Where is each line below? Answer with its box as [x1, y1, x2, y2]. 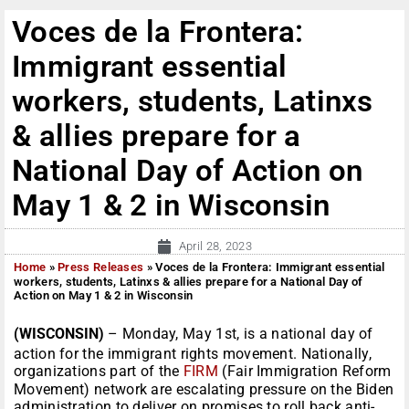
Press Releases [58, 260, 144, 275]
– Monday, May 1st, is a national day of [108, 325, 373, 343]
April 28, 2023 [178, 239, 253, 254]
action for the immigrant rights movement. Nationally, [14, 345, 372, 363]
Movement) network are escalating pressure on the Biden [14, 381, 394, 399]
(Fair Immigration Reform [218, 362, 392, 381]
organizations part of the [14, 362, 184, 381]
